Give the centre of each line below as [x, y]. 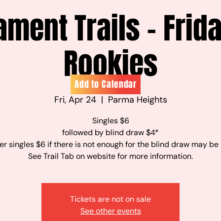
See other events [110, 211]
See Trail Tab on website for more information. [110, 156]
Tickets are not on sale [110, 199]
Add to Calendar [106, 84]
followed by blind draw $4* [110, 132]
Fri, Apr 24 [75, 100]
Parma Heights [137, 100]
